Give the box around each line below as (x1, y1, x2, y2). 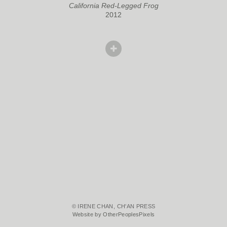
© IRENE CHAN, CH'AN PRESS (71, 203, 156, 210)
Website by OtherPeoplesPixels (72, 211, 155, 218)
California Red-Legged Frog (68, 1, 159, 10)
